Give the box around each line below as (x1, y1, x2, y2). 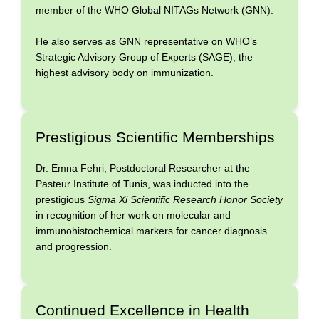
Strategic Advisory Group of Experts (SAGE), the (36, 51, 253, 63)
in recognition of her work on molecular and (36, 209, 231, 221)
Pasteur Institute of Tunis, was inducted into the (36, 177, 249, 189)
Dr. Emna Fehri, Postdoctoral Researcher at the (36, 162, 250, 174)
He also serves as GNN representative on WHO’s (36, 36, 257, 48)
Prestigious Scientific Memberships (36, 128, 275, 145)
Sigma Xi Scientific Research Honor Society (88, 193, 283, 205)
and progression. (36, 240, 112, 252)
